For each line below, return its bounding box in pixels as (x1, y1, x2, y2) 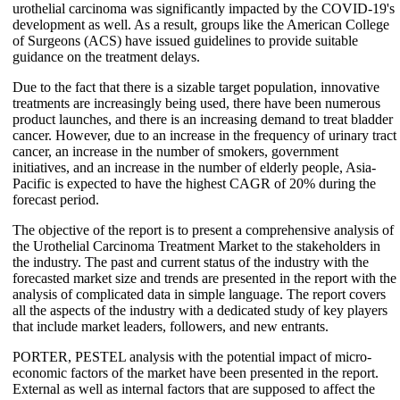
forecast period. (12, 191, 99, 207)
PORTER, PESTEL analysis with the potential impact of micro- (12, 348, 371, 364)
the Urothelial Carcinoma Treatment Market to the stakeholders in (12, 237, 380, 254)
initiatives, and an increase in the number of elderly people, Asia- (12, 159, 376, 175)
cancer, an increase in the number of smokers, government (12, 143, 338, 159)
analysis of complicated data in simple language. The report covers (12, 286, 386, 302)
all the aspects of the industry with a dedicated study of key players (12, 302, 387, 318)
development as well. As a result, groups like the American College (12, 16, 389, 32)
